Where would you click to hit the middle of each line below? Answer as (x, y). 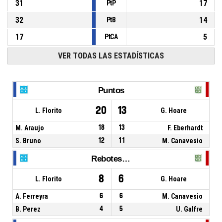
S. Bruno (28, 140)
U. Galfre (190, 209)
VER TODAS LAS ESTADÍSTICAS (111, 56)
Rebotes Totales (126, 159)
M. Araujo (30, 128)
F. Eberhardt (185, 128)
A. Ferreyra (32, 196)
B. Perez (28, 209)
